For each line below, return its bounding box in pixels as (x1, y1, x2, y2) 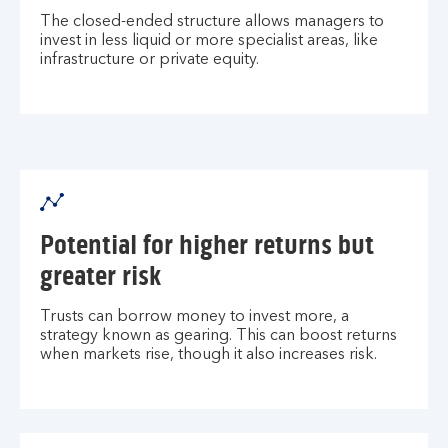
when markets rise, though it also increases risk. (40, 347, 377, 363)
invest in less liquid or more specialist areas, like (40, 33, 378, 49)
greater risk (40, 259, 161, 293)
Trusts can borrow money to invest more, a (40, 309, 349, 325)
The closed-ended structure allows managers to (40, 14, 384, 30)
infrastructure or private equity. (40, 52, 259, 68)
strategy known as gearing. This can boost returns (40, 328, 397, 344)
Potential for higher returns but (40, 228, 374, 262)
